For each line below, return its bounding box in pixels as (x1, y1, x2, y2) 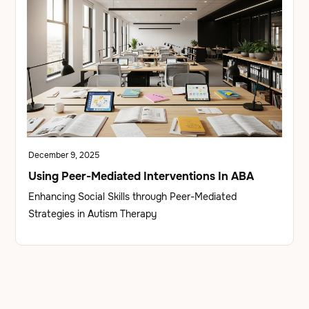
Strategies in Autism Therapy (28, 207, 157, 220)
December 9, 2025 (28, 149, 100, 161)
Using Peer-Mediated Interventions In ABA (28, 168, 255, 183)
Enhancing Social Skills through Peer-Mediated (28, 190, 237, 203)
